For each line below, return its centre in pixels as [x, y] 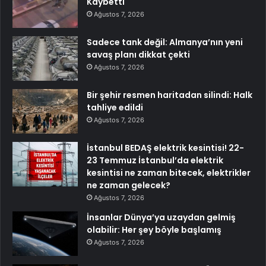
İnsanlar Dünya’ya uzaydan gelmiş [161, 218]
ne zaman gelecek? [129, 186]
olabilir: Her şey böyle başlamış [154, 230]
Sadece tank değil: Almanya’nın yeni [165, 42]
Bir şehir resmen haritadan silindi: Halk [170, 95]
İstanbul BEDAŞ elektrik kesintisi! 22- [165, 148]
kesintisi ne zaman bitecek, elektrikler [169, 173]
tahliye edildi [115, 108]
